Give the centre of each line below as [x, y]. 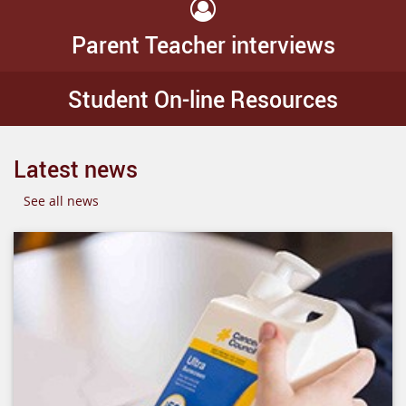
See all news [61, 201]
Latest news [76, 169]
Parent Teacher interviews [203, 44]
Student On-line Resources [203, 99]
